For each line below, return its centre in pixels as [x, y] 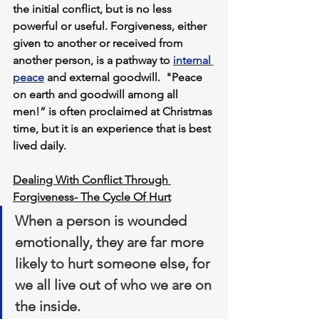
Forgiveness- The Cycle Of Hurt [92, 197]
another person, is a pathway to [93, 60]
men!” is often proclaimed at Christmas [114, 111]
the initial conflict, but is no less [94, 9]
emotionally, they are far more [111, 242]
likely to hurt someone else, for [114, 263]
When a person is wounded [103, 220]
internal [193, 60]
